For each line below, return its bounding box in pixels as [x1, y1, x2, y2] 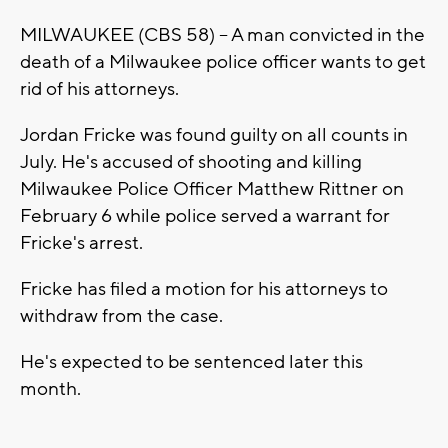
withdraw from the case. [20, 303, 227, 328]
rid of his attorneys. [20, 76, 183, 101]
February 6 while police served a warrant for [20, 203, 390, 228]
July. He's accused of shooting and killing [20, 149, 362, 174]
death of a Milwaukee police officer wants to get [20, 49, 426, 74]
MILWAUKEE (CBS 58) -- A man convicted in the [20, 22, 425, 47]
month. [20, 376, 85, 401]
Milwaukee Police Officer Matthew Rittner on [20, 176, 404, 201]
